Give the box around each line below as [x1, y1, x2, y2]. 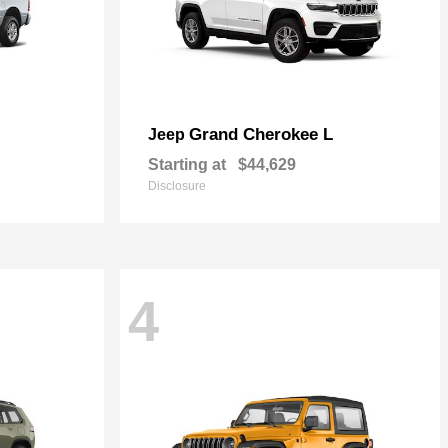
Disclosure [148, 179, 206, 193]
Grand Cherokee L [189, 125, 333, 144]
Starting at [148, 156, 226, 173]
